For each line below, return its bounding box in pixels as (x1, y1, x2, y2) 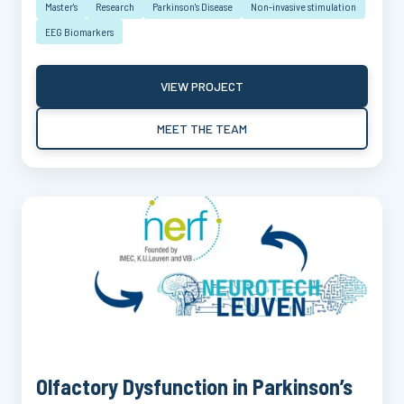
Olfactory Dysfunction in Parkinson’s (36, 373, 353, 399)
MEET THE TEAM (157, 120, 247, 136)
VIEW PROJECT (161, 78, 243, 94)
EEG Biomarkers (45, 25, 114, 38)
